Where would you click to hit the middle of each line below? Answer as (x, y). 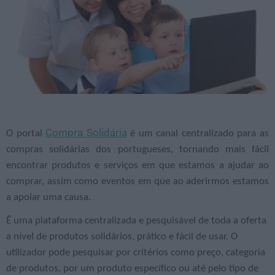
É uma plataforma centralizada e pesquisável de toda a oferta (136, 221)
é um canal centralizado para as (198, 134)
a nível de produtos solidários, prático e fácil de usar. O (122, 237)
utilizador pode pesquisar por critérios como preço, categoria (136, 253)
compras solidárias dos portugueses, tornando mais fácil (137, 150)
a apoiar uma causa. (48, 198)
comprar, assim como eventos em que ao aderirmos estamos (137, 182)
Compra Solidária (86, 133)
